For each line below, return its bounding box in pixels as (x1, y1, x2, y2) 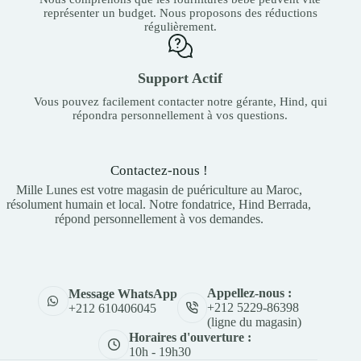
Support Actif (138, 69, 223, 86)
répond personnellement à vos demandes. (54, 211, 263, 226)
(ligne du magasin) (207, 314, 302, 329)
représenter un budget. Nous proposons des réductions (43, 6, 317, 19)
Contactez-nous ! (110, 162, 208, 178)
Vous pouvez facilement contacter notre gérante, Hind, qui (33, 94, 327, 108)
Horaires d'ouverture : (128, 330, 251, 344)
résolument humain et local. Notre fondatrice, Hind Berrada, (6, 197, 312, 211)
